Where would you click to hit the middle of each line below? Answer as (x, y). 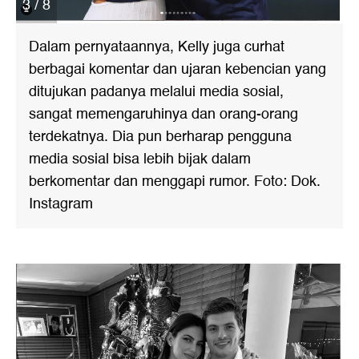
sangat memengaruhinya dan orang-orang (163, 114)
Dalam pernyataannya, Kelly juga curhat (157, 47)
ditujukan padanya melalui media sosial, (156, 92)
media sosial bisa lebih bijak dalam (140, 159)
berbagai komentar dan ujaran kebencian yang (177, 69)
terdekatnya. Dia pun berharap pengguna (160, 137)
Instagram (61, 204)
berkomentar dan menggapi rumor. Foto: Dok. (175, 182)
